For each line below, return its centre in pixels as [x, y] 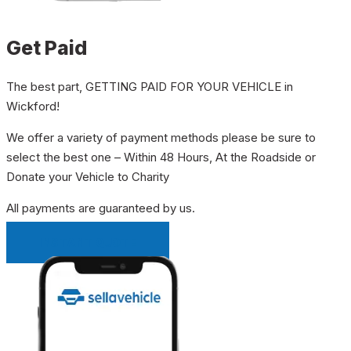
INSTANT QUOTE [88, 242]
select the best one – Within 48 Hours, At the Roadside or [161, 157]
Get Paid [47, 47]
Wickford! [33, 106]
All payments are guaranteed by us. [101, 208]
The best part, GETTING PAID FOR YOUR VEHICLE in [150, 86]
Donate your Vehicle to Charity [88, 176]
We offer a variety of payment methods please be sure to [161, 137]
